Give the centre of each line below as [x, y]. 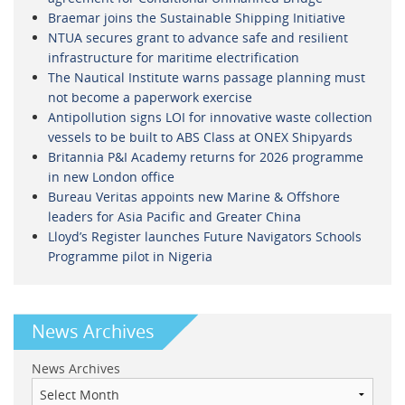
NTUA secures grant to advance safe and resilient [198, 37]
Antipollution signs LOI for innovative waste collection [210, 117]
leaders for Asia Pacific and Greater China [174, 216]
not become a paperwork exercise [150, 97]
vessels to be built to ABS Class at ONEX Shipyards [200, 137]
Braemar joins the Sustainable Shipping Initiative [196, 17]
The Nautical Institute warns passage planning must [206, 77]
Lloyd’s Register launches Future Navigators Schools [204, 236]
